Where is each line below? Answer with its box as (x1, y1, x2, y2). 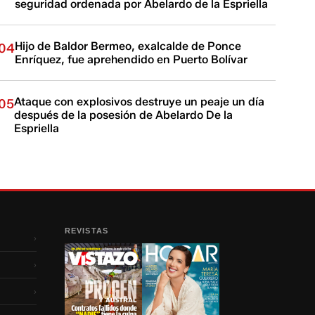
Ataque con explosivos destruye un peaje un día (14, 95, 265, 108)
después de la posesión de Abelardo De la (14, 108, 233, 122)
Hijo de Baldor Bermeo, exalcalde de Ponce (15, 39, 242, 53)
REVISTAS (65, 226, 108, 235)
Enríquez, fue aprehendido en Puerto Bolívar (15, 53, 248, 66)
